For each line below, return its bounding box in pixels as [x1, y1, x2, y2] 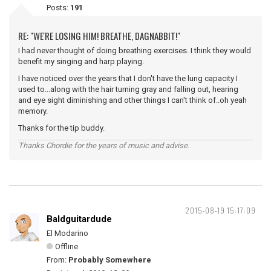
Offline [55, 242, 78, 251]
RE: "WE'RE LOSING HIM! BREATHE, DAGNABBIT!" [18, 29, 180, 42]
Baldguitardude [47, 214, 112, 224]
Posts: [47, 3, 70, 12]
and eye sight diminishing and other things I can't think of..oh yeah [18, 96, 247, 105]
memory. [18, 106, 48, 116]
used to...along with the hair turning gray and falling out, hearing [18, 85, 238, 94]
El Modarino [47, 229, 88, 238]
